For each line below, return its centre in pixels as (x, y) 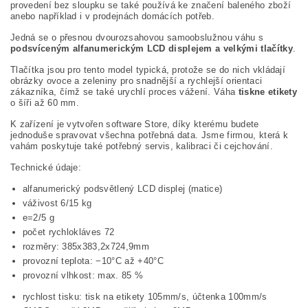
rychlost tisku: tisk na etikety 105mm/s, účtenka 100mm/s (145, 297)
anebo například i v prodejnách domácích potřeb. (113, 16)
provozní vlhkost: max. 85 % (83, 275)
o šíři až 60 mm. (45, 103)
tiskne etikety (268, 92)
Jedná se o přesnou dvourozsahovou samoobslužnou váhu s (137, 37)
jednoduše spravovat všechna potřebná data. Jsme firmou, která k (150, 135)
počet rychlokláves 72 (68, 232)
